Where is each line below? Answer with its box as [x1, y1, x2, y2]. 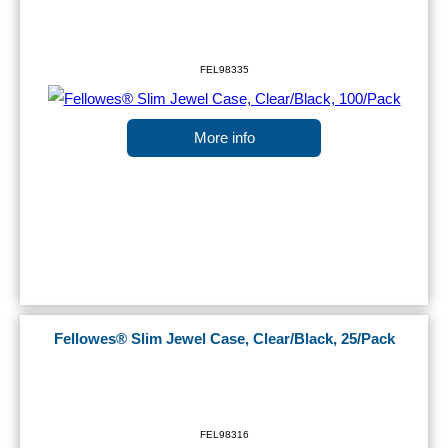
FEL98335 [199, 64, 249, 76]
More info [193, 130, 255, 147]
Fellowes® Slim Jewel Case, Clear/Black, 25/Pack [53, 331, 395, 348]
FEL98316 [199, 429, 249, 441]
